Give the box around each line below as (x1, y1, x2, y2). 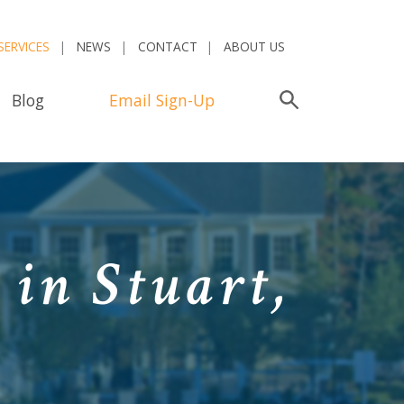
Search (298, 88, 347, 111)
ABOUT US (224, 38, 286, 56)
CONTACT (137, 38, 197, 56)
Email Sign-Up (108, 88, 215, 111)
